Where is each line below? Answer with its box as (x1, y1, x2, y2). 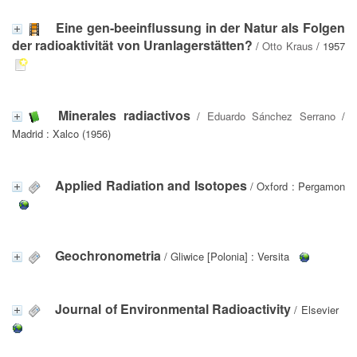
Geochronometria (55, 245, 161, 265)
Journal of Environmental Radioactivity (55, 299, 292, 318)
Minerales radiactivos (58, 105, 190, 124)
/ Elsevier (291, 301, 339, 317)
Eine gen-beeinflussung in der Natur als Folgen (55, 18, 346, 37)
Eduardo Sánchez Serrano (206, 108, 335, 124)
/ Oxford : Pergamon (246, 178, 345, 194)
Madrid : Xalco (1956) (12, 125, 111, 141)
